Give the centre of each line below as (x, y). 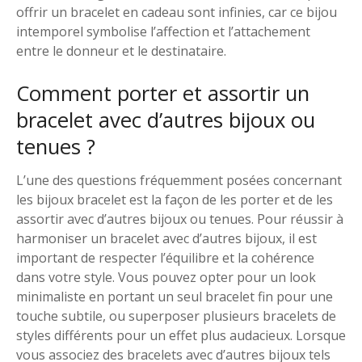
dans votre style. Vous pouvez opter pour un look (166, 277)
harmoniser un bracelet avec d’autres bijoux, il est (166, 238)
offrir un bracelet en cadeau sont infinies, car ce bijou (177, 12)
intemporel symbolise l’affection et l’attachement (163, 31)
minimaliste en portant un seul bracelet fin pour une (175, 296)
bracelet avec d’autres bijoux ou (166, 120)
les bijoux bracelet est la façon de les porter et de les (175, 199)
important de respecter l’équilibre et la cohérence (165, 257)
